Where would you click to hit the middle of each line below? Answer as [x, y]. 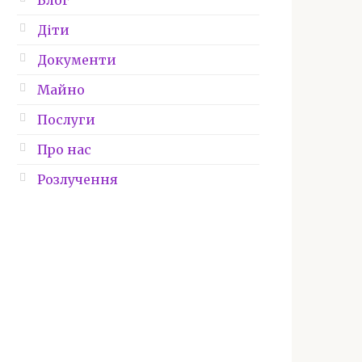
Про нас [64, 149]
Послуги [66, 120]
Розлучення [78, 179]
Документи [77, 60]
